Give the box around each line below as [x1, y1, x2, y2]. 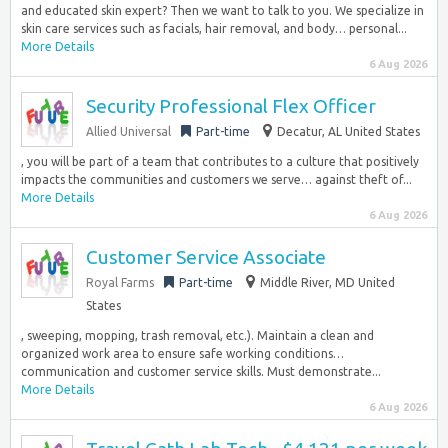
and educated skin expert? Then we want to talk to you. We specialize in [21, 4, 424, 17]
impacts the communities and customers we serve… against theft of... [21, 173, 412, 186]
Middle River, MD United [260, 276, 395, 289]
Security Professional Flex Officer [86, 95, 376, 117]
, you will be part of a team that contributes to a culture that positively [21, 155, 419, 168]
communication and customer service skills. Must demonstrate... [21, 365, 381, 378]
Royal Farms [86, 276, 154, 289]
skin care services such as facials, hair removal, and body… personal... [21, 22, 407, 35]
